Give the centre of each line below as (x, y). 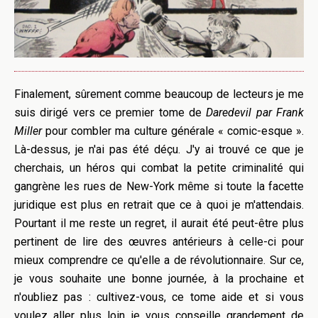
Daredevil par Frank (255, 112)
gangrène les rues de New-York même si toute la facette (159, 186)
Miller (28, 131)
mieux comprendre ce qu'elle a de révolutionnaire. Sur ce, (159, 260)
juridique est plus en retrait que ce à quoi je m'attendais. (159, 204)
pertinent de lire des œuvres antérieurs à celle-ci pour (159, 241)
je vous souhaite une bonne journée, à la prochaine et (159, 278)
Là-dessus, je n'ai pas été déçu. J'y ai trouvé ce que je (159, 149)
